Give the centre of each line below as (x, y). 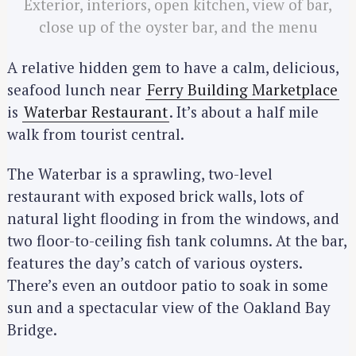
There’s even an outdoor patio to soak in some (168, 285)
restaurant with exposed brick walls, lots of (155, 196)
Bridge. (32, 330)
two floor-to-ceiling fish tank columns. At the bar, (177, 241)
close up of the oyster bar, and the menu (178, 27)
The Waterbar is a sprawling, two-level (140, 174)
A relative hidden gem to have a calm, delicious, (173, 67)
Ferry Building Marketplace (242, 89)
